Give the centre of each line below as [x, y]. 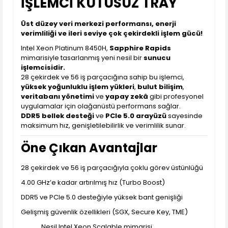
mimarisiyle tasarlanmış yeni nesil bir [82, 58]
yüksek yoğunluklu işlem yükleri [78, 87]
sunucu [157, 58]
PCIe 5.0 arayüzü [136, 116]
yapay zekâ [127, 96]
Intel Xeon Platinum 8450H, [65, 48]
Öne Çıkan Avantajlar [89, 148]
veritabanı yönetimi [58, 96]
